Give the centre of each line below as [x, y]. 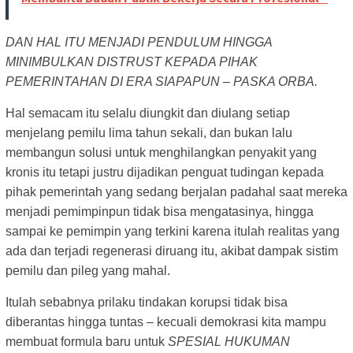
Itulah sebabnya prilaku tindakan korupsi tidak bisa [147, 303]
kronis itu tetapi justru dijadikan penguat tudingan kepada [165, 173]
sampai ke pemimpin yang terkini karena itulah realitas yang [173, 232]
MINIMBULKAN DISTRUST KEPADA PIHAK [132, 62]
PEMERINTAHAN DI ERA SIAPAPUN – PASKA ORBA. [162, 82]
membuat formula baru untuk [87, 342]
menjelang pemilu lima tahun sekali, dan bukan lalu [149, 133]
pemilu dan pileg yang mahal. [88, 271]
